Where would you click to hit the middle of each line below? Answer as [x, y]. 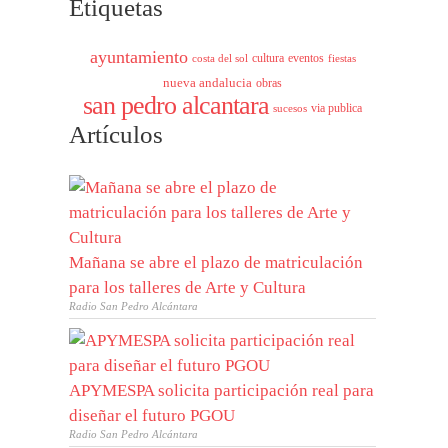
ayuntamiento [138, 57]
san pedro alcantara [176, 106]
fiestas [341, 58]
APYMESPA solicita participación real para [222, 391]
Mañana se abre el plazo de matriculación [216, 263]
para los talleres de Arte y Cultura [188, 288]
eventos [305, 58]
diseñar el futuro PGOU [152, 416]
